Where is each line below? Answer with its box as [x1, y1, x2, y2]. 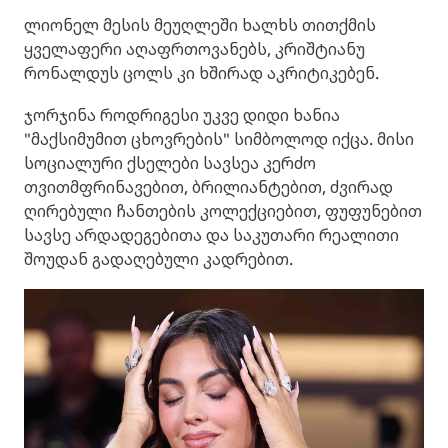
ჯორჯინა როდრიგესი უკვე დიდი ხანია [24, 104, 340, 127]
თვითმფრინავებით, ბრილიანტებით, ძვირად [24, 176, 393, 199]
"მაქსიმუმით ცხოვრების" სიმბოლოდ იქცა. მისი [24, 128, 414, 151]
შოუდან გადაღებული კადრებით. [24, 248, 293, 271]
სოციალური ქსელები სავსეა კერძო [24, 152, 316, 175]
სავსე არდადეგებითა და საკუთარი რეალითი [24, 224, 399, 247]
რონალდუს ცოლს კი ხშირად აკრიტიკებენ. [24, 62, 379, 85]
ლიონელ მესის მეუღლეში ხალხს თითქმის [24, 14, 376, 37]
